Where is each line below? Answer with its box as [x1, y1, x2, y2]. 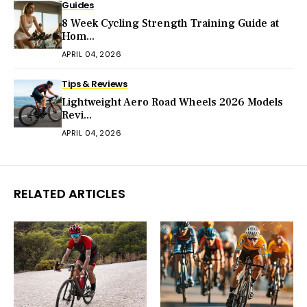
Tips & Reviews [62, 77, 127, 91]
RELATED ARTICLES [14, 185, 125, 203]
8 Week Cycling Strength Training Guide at [62, 16, 279, 31]
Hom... [62, 29, 95, 44]
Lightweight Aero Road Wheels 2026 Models [62, 95, 283, 110]
